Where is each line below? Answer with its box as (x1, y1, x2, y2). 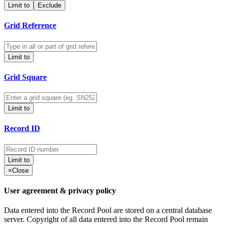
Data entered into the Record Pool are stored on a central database (4, 206, 212, 215)
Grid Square (4, 72, 47, 81)
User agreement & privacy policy (4, 186, 116, 195)
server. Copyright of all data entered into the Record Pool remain (4, 215, 208, 224)
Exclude (38, 2, 61, 10)
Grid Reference (4, 21, 56, 30)
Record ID (4, 124, 40, 133)
